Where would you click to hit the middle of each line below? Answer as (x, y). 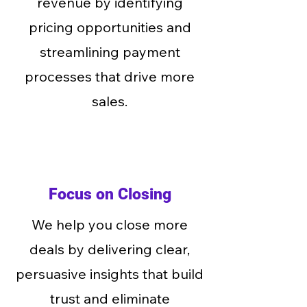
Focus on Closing (110, 194)
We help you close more (110, 224)
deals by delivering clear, (110, 249)
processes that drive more (110, 76)
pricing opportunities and (110, 27)
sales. (110, 101)
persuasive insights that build (110, 274)
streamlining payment (110, 52)
